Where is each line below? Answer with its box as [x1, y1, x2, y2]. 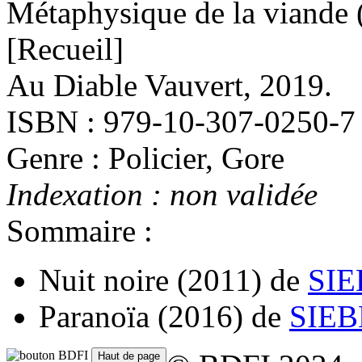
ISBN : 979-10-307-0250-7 [6, 103, 356, 139]
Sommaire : [6, 213, 153, 248]
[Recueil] [6, 31, 124, 66]
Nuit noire [39, 262, 169, 297]
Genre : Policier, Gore [6, 140, 284, 175]
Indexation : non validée [6, 176, 318, 212]
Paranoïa [39, 298, 149, 334]
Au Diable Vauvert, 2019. [6, 67, 332, 103]
